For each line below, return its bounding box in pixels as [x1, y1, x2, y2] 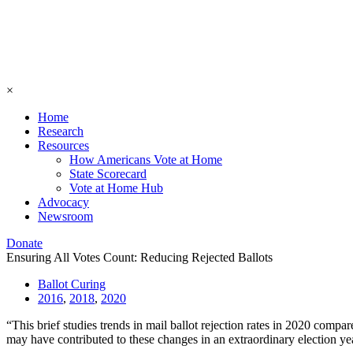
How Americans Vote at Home [69, 153, 222, 166]
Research [38, 124, 84, 138]
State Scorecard [69, 167, 147, 180]
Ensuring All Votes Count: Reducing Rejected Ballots [6, 251, 273, 264]
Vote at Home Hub [69, 181, 163, 195]
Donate [6, 236, 43, 250]
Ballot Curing [38, 277, 106, 291]
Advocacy [38, 195, 89, 209]
